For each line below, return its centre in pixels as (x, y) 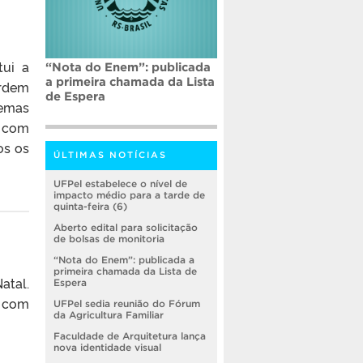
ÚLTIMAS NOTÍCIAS (110, 155)
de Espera (75, 96)
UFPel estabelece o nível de (120, 184)
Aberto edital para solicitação (126, 228)
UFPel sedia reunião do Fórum (127, 304)
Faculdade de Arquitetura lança (130, 336)
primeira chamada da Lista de (125, 271)
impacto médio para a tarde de (129, 195)
